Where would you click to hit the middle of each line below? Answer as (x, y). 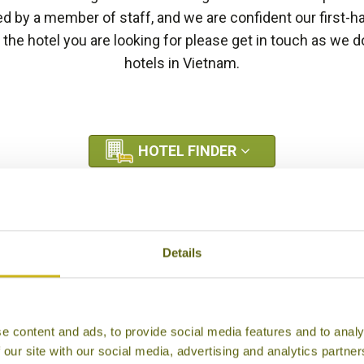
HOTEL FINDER (187, 151)
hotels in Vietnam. (182, 63)
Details (182, 253)
